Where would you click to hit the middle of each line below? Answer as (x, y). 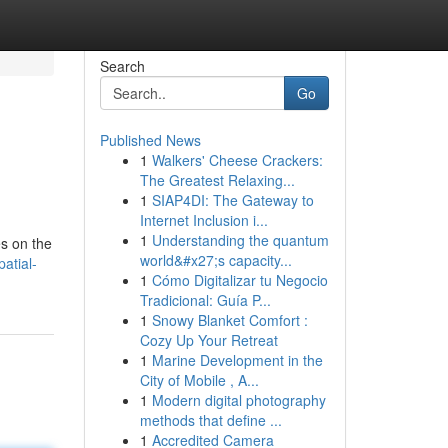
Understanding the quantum (240, 240)
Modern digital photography (238, 400)
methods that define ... (210, 420)
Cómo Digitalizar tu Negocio (239, 280)
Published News (150, 140)
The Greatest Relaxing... (217, 180)
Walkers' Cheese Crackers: (237, 160)
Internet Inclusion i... (203, 220)
